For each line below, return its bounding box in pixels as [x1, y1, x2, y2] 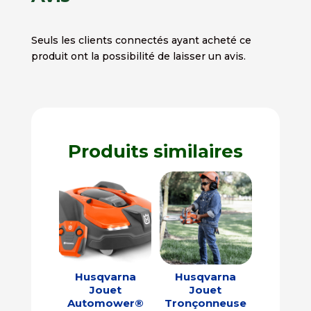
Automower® [67, 296, 144, 310]
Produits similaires [67, 140, 243, 163]
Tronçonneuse [165, 296, 247, 310]
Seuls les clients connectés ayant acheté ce [31, 34, 251, 47]
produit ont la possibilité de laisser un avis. [31, 50, 246, 63]
